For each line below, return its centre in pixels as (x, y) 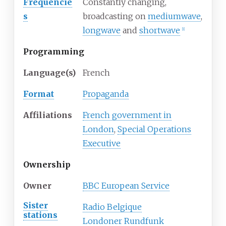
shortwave (160, 31)
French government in (127, 115)
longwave (102, 31)
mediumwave (174, 16)
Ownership (47, 165)
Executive (102, 144)
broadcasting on (115, 16)
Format (39, 94)
